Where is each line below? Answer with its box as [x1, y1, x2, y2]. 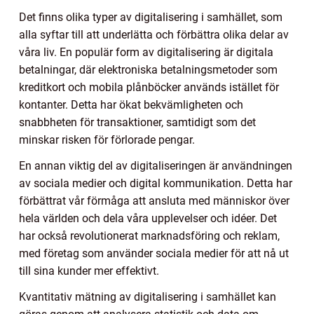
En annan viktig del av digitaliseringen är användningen [19, 158, 292, 172]
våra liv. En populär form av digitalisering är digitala [19, 45, 273, 59]
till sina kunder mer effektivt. [19, 264, 159, 278]
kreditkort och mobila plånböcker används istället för [19, 80, 279, 94]
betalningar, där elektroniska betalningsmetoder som [19, 62, 278, 76]
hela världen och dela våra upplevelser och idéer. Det [19, 211, 277, 225]
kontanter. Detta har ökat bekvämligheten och [19, 97, 243, 111]
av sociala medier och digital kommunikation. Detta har [19, 176, 292, 190]
